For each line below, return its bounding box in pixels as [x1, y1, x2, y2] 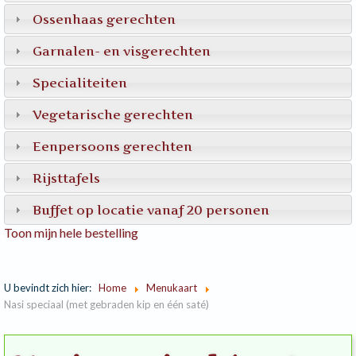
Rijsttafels [33, 170, 101, 186]
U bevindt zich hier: [4, 281, 96, 294]
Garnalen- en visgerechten [33, 43, 211, 59]
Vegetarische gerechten [33, 106, 194, 122]
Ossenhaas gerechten [33, 11, 176, 27]
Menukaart [146, 281, 197, 294]
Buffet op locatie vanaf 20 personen [33, 202, 270, 218]
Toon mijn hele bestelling [4, 225, 138, 240]
